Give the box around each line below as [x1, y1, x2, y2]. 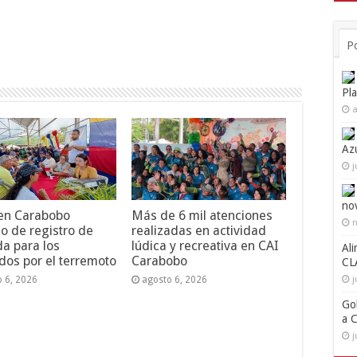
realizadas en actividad [131, 222, 266, 238]
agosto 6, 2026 [141, 273, 207, 285]
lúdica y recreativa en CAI [131, 237, 279, 253]
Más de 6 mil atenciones [131, 207, 273, 223]
